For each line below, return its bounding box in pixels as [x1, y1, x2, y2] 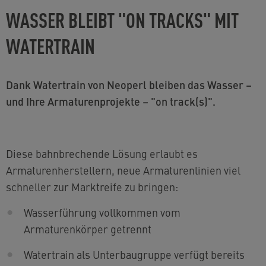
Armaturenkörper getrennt [24, 221, 151, 236]
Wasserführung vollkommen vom [24, 205, 180, 220]
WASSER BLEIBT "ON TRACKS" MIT [6, 6, 239, 33]
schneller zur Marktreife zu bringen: [6, 179, 178, 194]
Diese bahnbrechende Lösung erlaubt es [6, 146, 198, 161]
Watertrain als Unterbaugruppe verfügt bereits [24, 247, 245, 262]
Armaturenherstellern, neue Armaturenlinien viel [6, 163, 240, 178]
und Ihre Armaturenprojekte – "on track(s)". [6, 94, 216, 109]
